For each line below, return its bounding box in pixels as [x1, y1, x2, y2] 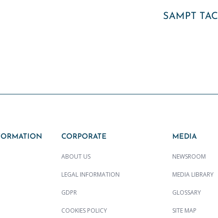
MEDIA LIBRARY [172, 170, 214, 179]
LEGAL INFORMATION [61, 170, 120, 179]
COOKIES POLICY [61, 206, 107, 215]
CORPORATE [61, 133, 107, 141]
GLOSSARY [172, 188, 201, 197]
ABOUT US [61, 152, 91, 161]
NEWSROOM [172, 152, 206, 161]
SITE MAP [172, 206, 197, 215]
